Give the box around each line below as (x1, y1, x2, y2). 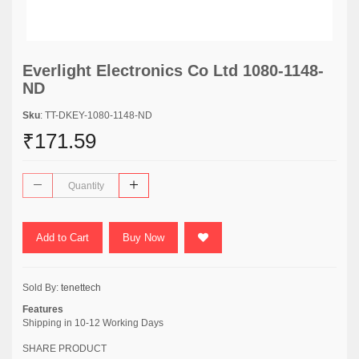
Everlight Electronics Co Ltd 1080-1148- (22, 62, 324, 79)
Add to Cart (36, 232, 89, 244)
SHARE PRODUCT (22, 343, 107, 354)
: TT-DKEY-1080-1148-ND (40, 110, 152, 121)
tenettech (61, 282, 101, 293)
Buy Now (123, 232, 164, 244)
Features (22, 304, 63, 315)
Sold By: (22, 282, 61, 293)
